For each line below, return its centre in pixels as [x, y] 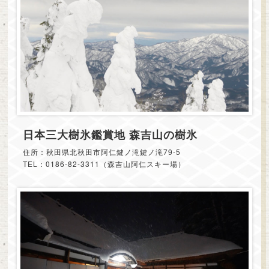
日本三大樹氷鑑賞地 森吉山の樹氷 [110, 134]
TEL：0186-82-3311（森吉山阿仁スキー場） [104, 163]
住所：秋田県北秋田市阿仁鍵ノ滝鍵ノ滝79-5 [101, 151]
